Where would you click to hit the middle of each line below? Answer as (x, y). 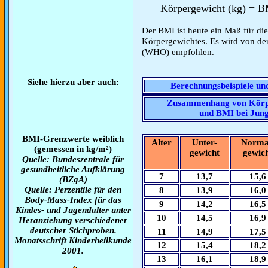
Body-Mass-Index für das (73, 200)
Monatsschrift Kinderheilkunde (73, 240)
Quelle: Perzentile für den (73, 190)
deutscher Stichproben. (73, 230)
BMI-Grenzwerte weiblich (73, 139)
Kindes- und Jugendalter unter (73, 210)
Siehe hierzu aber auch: (73, 82)
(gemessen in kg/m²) (73, 149)
